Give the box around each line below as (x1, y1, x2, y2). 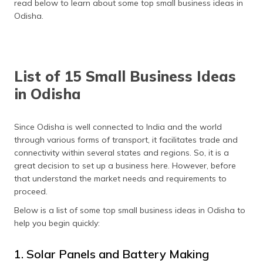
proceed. (14, 186, 50, 197)
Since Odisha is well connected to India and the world (14, 121, 222, 132)
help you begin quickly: (14, 217, 100, 228)
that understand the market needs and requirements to (14, 173, 227, 184)
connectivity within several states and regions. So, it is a (14, 147, 229, 158)
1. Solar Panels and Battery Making (14, 246, 209, 261)
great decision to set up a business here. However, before (14, 160, 236, 171)
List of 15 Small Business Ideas (14, 66, 236, 85)
